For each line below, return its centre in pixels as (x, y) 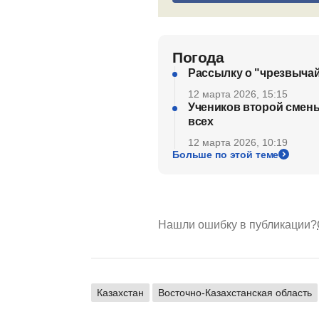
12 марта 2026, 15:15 (238, 94)
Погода (198, 57)
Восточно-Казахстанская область (235, 292)
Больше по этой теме (226, 154)
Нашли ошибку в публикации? (237, 224)
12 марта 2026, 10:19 (238, 142)
